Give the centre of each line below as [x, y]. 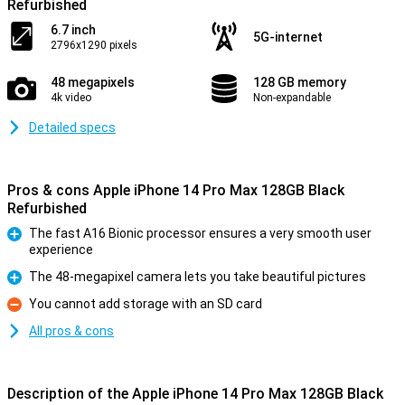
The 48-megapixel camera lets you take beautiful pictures [198, 277]
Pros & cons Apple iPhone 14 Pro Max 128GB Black [176, 190]
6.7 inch [73, 30]
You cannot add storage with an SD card [146, 304]
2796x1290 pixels [94, 45]
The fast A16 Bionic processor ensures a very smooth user [200, 233]
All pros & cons [71, 331]
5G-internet [288, 37]
